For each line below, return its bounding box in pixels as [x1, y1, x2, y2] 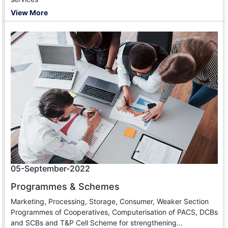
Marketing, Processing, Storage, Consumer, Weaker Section [11, 196, 209, 206]
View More [11, 8, 48, 17]
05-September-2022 [11, 163, 90, 174]
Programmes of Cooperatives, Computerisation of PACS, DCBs [11, 207, 218, 216]
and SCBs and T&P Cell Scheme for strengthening [11, 218, 177, 227]
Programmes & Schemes [11, 181, 120, 192]
